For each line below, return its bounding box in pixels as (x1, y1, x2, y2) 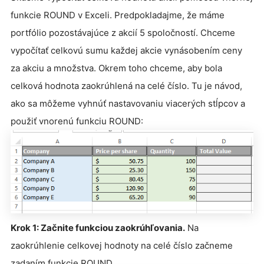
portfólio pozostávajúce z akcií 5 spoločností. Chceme (11, 27, 235, 38)
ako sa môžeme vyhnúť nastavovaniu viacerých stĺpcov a (11, 97, 245, 109)
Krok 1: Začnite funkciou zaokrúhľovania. (11, 222, 185, 233)
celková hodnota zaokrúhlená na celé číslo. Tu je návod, (11, 80, 242, 91)
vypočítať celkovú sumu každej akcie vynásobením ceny (11, 44, 242, 56)
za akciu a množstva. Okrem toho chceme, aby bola (11, 62, 222, 74)
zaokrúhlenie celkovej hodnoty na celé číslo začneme (11, 239, 233, 251)
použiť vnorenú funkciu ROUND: (11, 115, 143, 127)
